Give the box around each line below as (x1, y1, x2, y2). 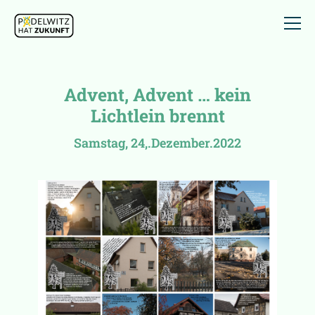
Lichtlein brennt (90, 103, 225, 127)
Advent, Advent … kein (64, 82, 251, 106)
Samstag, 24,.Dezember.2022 (74, 134, 241, 151)
